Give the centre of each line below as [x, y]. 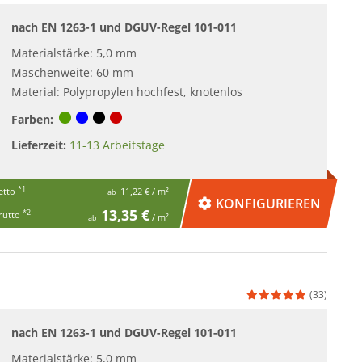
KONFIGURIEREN [269, 203]
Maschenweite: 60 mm [73, 72]
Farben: [33, 119]
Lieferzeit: [39, 145]
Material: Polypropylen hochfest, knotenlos [127, 91]
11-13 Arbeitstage [118, 145]
